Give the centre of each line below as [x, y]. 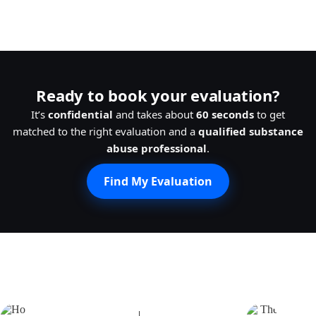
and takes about [154, 114]
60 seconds [225, 114]
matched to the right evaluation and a [105, 131]
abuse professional [157, 148]
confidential [80, 114]
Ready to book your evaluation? [158, 95]
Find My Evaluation [158, 181]
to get [269, 114]
